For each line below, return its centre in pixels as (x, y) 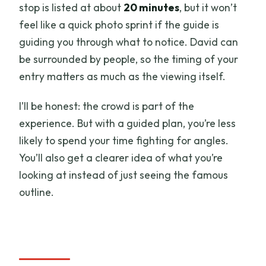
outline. (37, 192)
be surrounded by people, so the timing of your (129, 59)
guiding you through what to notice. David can (129, 42)
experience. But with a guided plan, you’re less (128, 123)
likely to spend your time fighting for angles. (124, 141)
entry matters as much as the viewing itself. (123, 77)
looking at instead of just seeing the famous (124, 175)
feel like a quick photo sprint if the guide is (119, 25)
